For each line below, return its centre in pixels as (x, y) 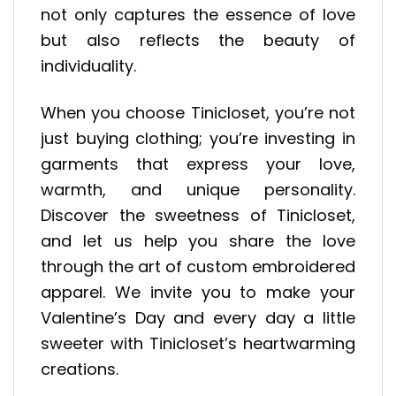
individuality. (88, 66)
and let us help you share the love (198, 240)
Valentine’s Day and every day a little (198, 317)
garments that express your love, (198, 164)
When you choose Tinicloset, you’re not (198, 112)
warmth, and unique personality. (198, 189)
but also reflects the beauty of (198, 41)
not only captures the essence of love (198, 15)
